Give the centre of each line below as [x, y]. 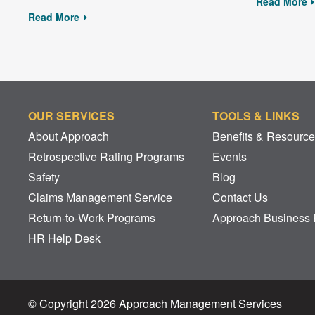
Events [230, 157]
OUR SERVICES [71, 116]
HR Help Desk [64, 238]
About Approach [69, 136]
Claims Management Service [100, 198]
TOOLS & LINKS [256, 116]
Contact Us [240, 198]
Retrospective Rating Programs [106, 157]
